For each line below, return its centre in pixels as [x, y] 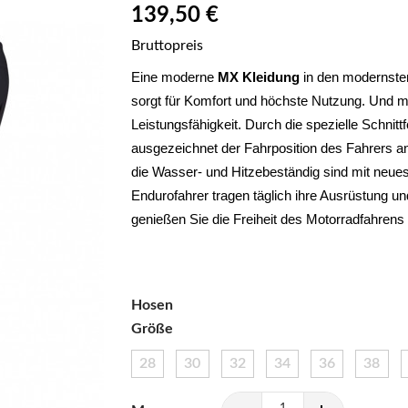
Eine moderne [174, 77]
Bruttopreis [167, 46]
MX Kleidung [259, 77]
